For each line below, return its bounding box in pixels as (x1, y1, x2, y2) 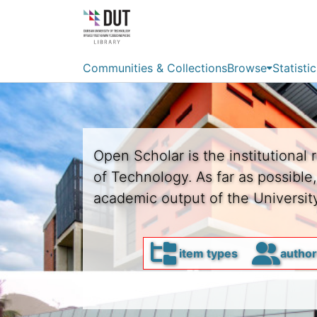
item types (175, 246, 238, 260)
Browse (227, 60, 267, 75)
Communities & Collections (83, 60, 227, 75)
